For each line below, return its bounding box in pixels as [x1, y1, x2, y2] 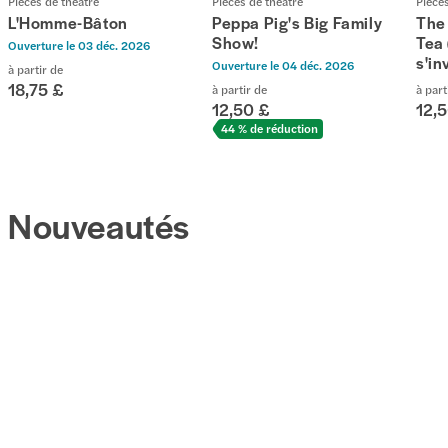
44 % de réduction [221, 118, 318, 137]
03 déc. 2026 [78, 36, 150, 55]
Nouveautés [8, 201, 190, 250]
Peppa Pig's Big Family [212, 11, 383, 35]
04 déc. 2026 [282, 56, 354, 75]
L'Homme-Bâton [8, 11, 128, 35]
